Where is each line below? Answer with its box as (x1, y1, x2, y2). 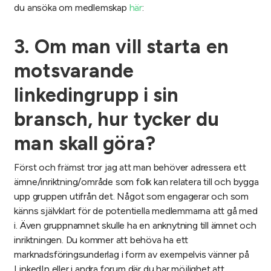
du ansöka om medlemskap (14, 2, 129, 14)
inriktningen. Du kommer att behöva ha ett (14, 234, 189, 246)
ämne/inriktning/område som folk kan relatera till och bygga (14, 176, 259, 188)
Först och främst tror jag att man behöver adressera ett (14, 162, 246, 174)
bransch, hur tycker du (14, 108, 220, 131)
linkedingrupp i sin (14, 83, 179, 107)
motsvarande (14, 59, 134, 83)
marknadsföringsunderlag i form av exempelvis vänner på (14, 249, 249, 261)
